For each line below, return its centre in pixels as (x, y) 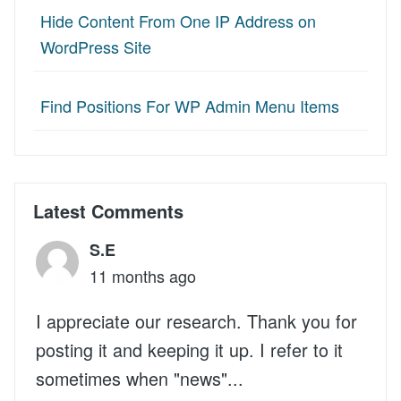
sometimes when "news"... (140, 378)
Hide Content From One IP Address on (178, 20)
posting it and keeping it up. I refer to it (189, 349)
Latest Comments (108, 210)
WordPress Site (96, 46)
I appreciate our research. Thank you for (196, 320)
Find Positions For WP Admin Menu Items (190, 105)
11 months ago (143, 275)
